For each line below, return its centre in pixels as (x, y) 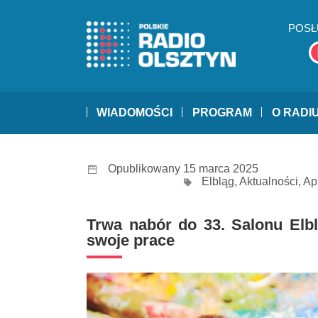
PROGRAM (222, 113)
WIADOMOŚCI (135, 113)
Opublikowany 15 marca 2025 (183, 169)
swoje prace (131, 241)
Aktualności (269, 182)
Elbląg (218, 182)
